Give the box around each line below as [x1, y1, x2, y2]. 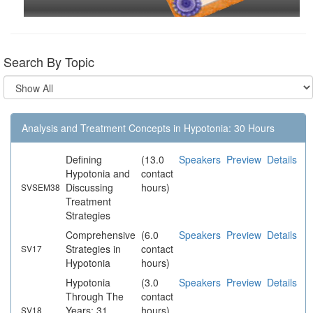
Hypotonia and [66, 166, 130, 181]
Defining [66, 152, 102, 167]
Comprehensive [66, 228, 136, 242]
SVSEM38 [21, 181, 60, 194]
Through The [66, 289, 124, 304]
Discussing [66, 180, 113, 195]
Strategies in [66, 242, 121, 256]
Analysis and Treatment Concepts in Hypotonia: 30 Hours [22, 121, 275, 136]
